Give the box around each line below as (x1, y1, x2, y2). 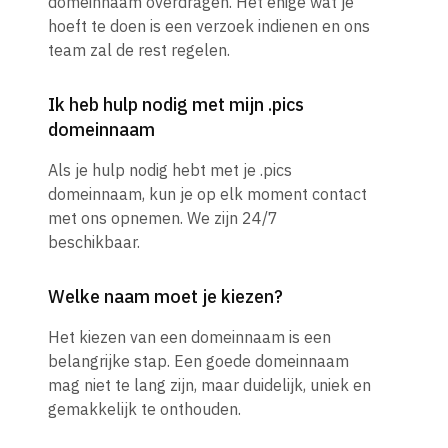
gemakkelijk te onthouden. (48, 399, 241, 420)
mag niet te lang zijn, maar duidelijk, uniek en (48, 375, 371, 396)
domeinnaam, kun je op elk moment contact (48, 184, 367, 205)
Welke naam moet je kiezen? (48, 285, 283, 309)
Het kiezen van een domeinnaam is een (48, 327, 331, 348)
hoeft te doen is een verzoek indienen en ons (48, 16, 370, 37)
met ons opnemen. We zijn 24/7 (48, 208, 278, 229)
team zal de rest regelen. (48, 40, 230, 61)
